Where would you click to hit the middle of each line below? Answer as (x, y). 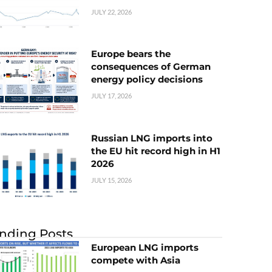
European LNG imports (145, 247)
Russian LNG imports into (152, 138)
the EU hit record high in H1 (156, 151)
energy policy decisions (147, 80)
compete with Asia (136, 260)
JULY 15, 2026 (111, 180)
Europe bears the (131, 54)
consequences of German (151, 67)
